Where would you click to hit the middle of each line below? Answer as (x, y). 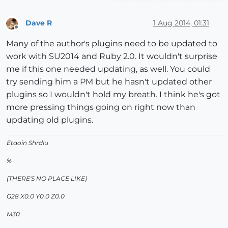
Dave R (39, 23)
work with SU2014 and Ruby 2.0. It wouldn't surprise (112, 56)
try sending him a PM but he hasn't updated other (109, 82)
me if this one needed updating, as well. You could (108, 69)
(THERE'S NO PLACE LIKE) (47, 179)
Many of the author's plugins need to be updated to (112, 44)
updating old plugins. (50, 120)
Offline (26, 32)
